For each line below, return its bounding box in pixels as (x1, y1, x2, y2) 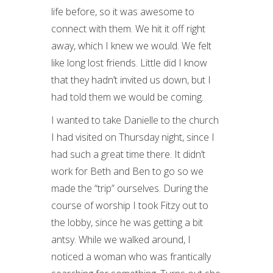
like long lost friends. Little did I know (51, 56, 207, 69)
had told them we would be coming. (51, 90, 204, 104)
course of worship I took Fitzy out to (51, 199, 208, 212)
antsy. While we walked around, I (51, 233, 191, 246)
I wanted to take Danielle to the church (51, 113, 219, 127)
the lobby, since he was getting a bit (51, 216, 203, 229)
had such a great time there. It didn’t (51, 147, 205, 161)
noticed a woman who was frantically (51, 250, 211, 263)
